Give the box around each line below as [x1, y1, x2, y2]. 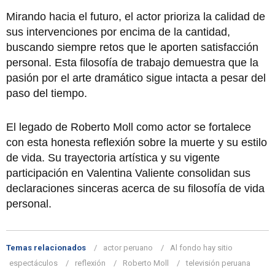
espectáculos [9, 258, 58, 268]
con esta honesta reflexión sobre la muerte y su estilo [6, 136, 267, 149]
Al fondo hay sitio [170, 243, 233, 253]
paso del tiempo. [6, 87, 87, 100]
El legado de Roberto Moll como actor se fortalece [6, 121, 251, 134]
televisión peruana [186, 258, 250, 268]
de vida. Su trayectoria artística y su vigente [6, 152, 220, 165]
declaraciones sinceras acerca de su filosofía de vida [6, 182, 265, 195]
